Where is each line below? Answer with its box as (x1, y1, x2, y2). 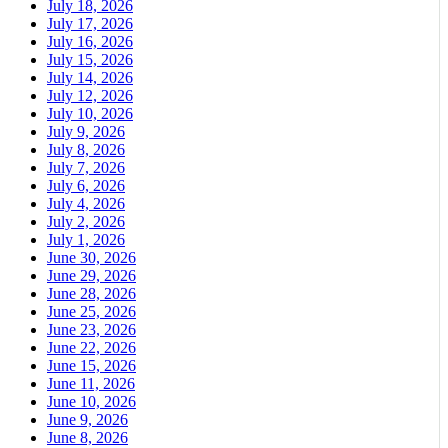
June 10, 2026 (47, 393, 136, 411)
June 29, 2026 (47, 267, 136, 285)
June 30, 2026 (47, 249, 136, 267)
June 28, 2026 (47, 285, 136, 303)
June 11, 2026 (47, 375, 135, 393)
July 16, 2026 (47, 33, 133, 51)
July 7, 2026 (47, 159, 125, 177)
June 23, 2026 (47, 321, 136, 339)
